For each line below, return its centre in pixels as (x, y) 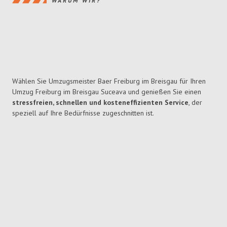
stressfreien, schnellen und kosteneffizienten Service (100, 103)
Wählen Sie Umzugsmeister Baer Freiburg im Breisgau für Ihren (109, 81)
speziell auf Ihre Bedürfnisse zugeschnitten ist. (83, 113)
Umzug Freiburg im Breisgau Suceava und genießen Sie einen (107, 92)
